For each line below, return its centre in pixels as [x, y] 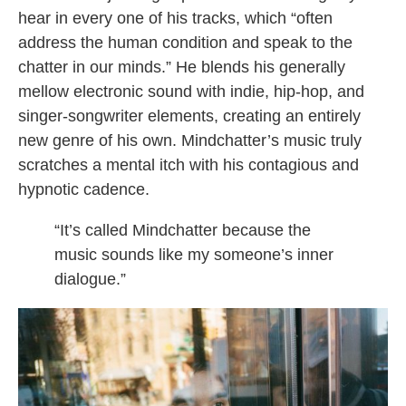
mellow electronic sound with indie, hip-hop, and [191, 92]
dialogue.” [90, 280]
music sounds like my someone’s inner [194, 255]
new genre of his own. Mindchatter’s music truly [190, 141]
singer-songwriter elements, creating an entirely [189, 116]
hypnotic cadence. [84, 190]
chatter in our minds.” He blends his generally [182, 68]
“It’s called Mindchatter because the [183, 231]
